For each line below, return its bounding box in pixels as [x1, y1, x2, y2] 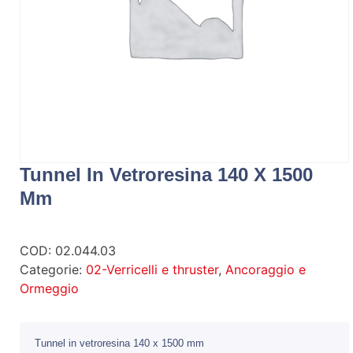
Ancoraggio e [225, 261, 306, 277]
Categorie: [20, 261, 86, 277]
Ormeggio [20, 280, 79, 296]
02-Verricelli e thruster [86, 261, 218, 277]
